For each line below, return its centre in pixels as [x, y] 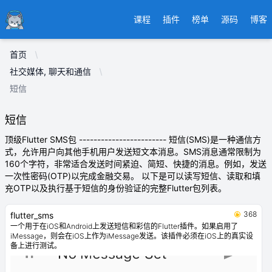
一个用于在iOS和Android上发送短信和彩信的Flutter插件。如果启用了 [124, 226]
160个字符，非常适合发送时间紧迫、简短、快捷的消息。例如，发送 [136, 164]
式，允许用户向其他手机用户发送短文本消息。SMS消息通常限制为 [133, 151]
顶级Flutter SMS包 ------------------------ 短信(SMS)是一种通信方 [133, 139]
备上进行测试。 [36, 246]
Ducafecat [28, 16]
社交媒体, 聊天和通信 [50, 71]
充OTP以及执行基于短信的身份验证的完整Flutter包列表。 [116, 188]
